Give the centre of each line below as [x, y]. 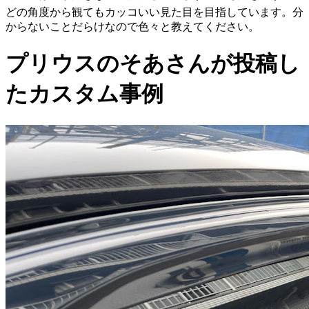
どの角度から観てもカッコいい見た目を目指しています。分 [154, 12]
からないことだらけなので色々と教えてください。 [132, 27]
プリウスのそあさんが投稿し [153, 64]
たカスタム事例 [84, 94]
